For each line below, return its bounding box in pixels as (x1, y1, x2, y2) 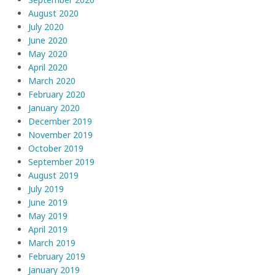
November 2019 (28, 128, 93, 141)
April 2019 (28, 223, 68, 235)
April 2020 (28, 61, 68, 73)
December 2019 (28, 115, 92, 127)
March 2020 (28, 74, 76, 87)
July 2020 (28, 20, 64, 33)
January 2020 (28, 101, 80, 114)
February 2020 (28, 88, 85, 100)
